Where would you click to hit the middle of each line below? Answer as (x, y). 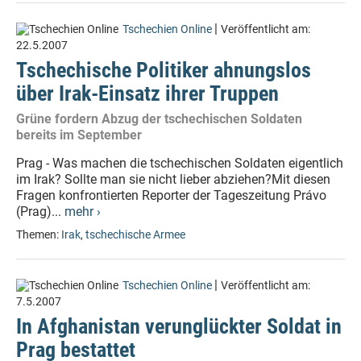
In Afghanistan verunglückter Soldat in (179, 326)
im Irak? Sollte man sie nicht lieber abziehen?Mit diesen (173, 179)
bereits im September (79, 135)
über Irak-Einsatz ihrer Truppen (147, 93)
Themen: (39, 235)
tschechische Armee (135, 235)
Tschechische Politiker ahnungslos (164, 70)
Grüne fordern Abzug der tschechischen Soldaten (159, 119)
